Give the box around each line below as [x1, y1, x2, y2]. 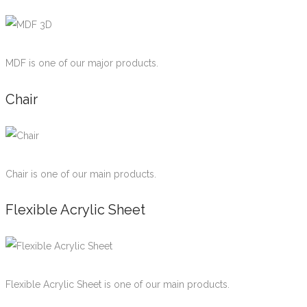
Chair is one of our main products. [5, 168, 156, 180]
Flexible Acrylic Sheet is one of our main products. [5, 278, 230, 290]
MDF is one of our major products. [5, 58, 158, 69]
